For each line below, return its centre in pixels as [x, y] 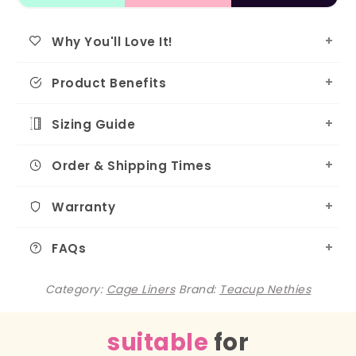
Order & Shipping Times [132, 165]
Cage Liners [141, 289]
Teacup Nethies [265, 289]
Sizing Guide [94, 124]
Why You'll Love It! [112, 41]
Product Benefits [109, 83]
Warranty [84, 207]
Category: [75, 289]
